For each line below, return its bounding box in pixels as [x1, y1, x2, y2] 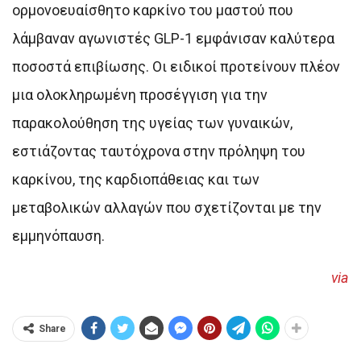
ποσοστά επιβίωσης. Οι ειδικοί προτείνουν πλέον [12, 57, 340, 75]
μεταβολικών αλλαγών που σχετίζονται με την [12, 198, 322, 216]
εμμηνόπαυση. [12, 226, 105, 244]
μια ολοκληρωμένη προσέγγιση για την [12, 85, 268, 103]
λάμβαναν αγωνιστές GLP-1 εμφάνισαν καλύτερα [12, 29, 334, 47]
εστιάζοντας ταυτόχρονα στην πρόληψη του [12, 142, 305, 160]
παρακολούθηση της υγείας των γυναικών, [12, 114, 293, 131]
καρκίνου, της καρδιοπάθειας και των [12, 170, 259, 188]
